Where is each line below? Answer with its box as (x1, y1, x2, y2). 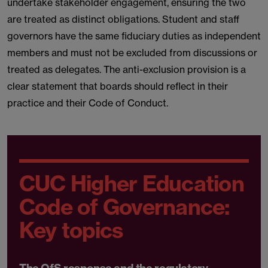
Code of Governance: (19, 193, 230, 220)
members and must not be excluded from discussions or (7, 47, 257, 59)
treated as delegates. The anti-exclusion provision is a (7, 63, 246, 75)
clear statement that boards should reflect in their (7, 80, 228, 92)
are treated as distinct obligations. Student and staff (7, 13, 239, 25)
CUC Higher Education (19, 170, 244, 197)
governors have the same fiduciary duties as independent (7, 30, 261, 42)
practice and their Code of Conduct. (7, 97, 168, 109)
